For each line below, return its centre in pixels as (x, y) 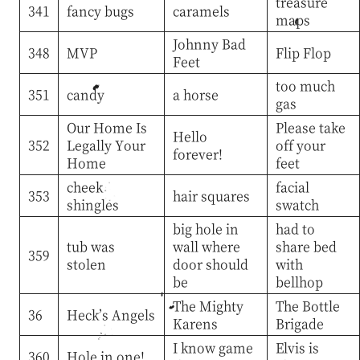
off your (300, 145)
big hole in (205, 228)
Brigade (299, 323)
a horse (195, 94)
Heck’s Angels (110, 314)
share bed (306, 246)
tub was (90, 246)
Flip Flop (303, 52)
